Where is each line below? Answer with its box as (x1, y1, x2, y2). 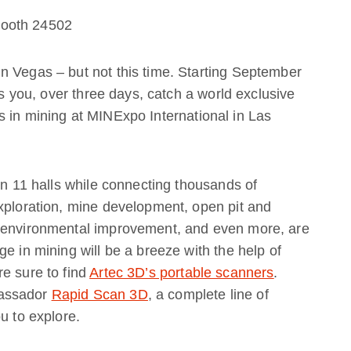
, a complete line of (147, 287, 269, 302)
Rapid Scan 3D (51, 287, 148, 302)
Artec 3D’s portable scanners (89, 265, 274, 280)
